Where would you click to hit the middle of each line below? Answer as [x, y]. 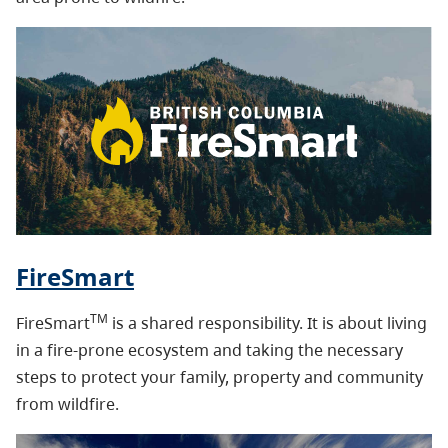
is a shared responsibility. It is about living [267, 322]
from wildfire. [67, 403]
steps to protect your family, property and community [219, 376]
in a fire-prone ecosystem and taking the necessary [209, 349]
